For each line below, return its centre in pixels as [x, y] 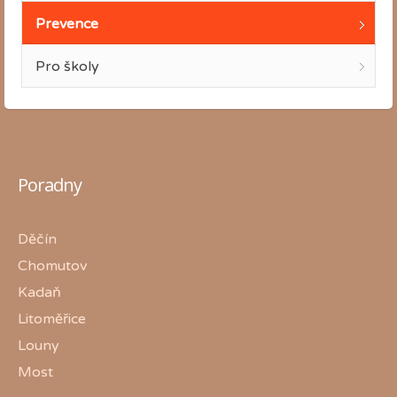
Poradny [50, 184]
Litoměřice [52, 319]
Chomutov [52, 265]
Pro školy [67, 66]
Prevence [67, 23]
